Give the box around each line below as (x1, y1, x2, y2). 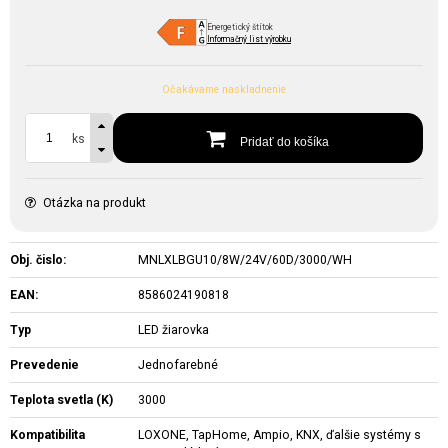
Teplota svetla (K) (10, 393, 113, 407)
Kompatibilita (10, 428, 85, 442)
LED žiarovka (138, 323, 210, 337)
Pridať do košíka (237, 134, 329, 149)
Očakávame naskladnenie (162, 83, 286, 96)
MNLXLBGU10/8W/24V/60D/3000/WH (138, 253, 353, 267)
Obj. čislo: (10, 253, 66, 267)
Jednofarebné (138, 358, 219, 372)
